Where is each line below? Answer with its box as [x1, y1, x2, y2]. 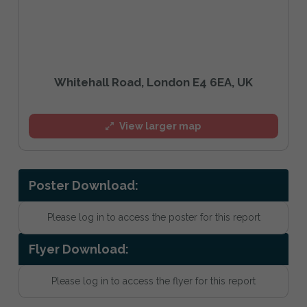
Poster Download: [29, 178, 138, 193]
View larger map [119, 120, 201, 132]
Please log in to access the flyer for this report [51, 275, 256, 286]
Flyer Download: [29, 241, 129, 256]
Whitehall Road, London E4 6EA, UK [54, 75, 253, 89]
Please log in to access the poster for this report [47, 212, 260, 223]
